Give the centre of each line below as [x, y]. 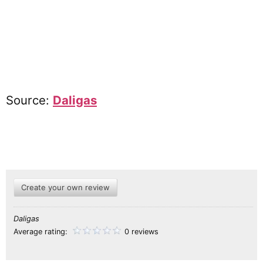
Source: [29, 100]
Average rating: [42, 231]
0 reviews [141, 231]
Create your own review [65, 187]
